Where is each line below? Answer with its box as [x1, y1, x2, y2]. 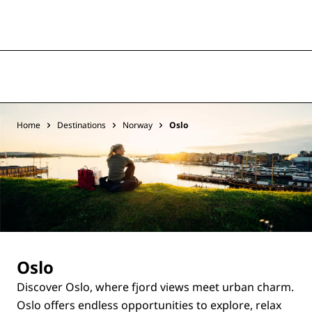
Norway [123, 119, 153, 131]
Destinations [57, 119, 106, 131]
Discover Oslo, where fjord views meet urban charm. [17, 279, 294, 295]
